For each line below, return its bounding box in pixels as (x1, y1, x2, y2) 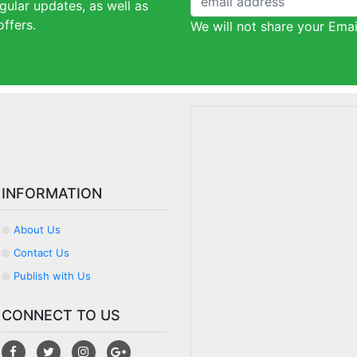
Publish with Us (13, 269, 91, 282)
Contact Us (13, 246, 69, 259)
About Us (13, 223, 61, 236)
